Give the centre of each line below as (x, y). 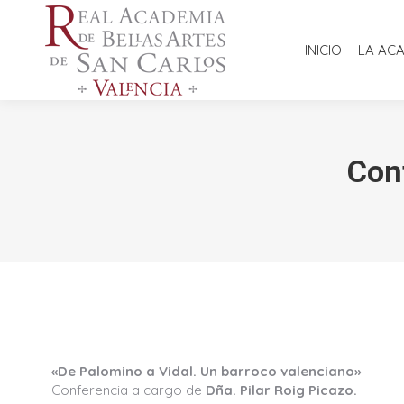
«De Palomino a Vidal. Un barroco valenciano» (206, 371)
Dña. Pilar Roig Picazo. (281, 390)
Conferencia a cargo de (129, 390)
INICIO (323, 50)
